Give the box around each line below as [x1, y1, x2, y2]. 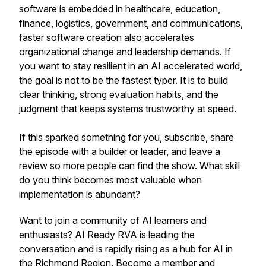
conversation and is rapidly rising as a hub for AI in [19, 243, 233, 255]
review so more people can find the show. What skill [19, 160, 240, 172]
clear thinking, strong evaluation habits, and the [19, 88, 218, 100]
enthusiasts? [19, 229, 75, 240]
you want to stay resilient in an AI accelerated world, [19, 60, 242, 72]
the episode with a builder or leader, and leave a [19, 145, 220, 157]
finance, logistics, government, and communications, [19, 17, 243, 29]
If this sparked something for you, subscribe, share [19, 131, 234, 143]
